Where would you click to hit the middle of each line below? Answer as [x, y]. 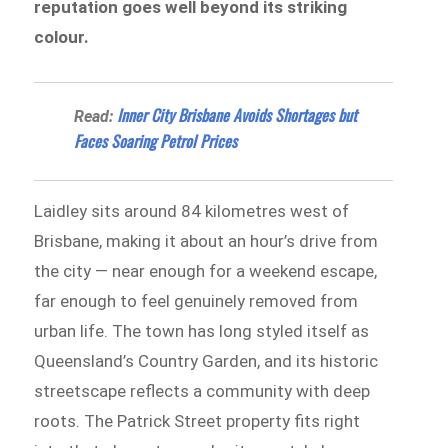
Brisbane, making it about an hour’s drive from [206, 240]
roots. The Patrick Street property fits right [197, 420]
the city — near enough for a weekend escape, [206, 270]
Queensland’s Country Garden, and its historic [206, 360]
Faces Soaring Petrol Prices [156, 140]
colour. [62, 36]
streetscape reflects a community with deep [202, 390]
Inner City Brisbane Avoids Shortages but [237, 114]
